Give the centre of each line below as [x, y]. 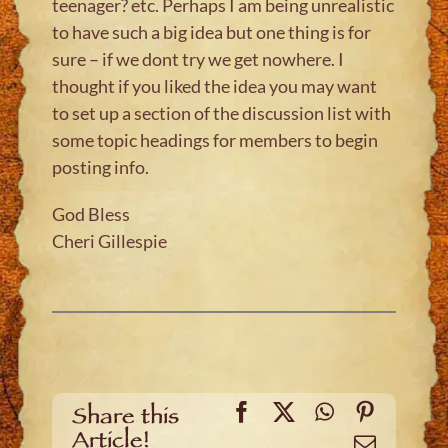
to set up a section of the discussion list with [222, 112]
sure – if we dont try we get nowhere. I [198, 58]
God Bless [91, 213]
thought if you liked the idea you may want [215, 85]
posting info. [101, 166]
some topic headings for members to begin [215, 139]
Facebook [294, 410]
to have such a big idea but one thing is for [212, 31]
